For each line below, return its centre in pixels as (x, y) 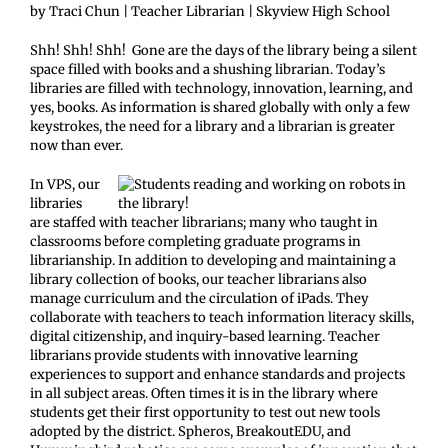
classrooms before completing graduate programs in (195, 241)
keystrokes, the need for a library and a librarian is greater (212, 126)
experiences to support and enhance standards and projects (217, 374)
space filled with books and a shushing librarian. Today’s (207, 69)
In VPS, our (65, 184)
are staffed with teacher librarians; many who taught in (204, 222)
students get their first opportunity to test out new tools (205, 412)
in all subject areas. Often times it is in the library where (204, 393)
